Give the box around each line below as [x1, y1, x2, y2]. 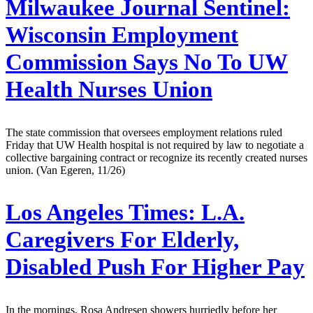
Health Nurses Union [6, 76, 212, 102]
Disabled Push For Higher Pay [6, 254, 305, 280]
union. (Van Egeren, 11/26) [6, 163, 125, 176]
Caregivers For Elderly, [6, 227, 239, 253]
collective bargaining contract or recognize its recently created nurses [6, 151, 307, 163]
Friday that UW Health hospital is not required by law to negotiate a [6, 138, 304, 151]
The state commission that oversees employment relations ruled [6, 126, 282, 138]
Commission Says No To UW [6, 49, 288, 75]
